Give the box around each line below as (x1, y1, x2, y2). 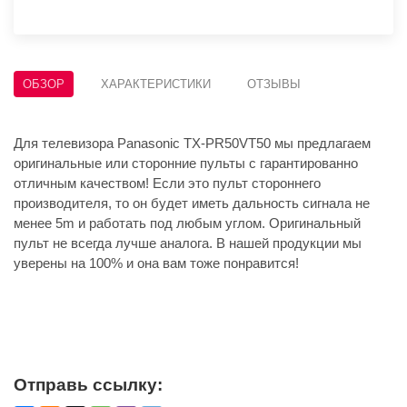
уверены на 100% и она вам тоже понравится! (14, 255, 299, 272)
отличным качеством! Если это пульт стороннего (14, 175, 321, 192)
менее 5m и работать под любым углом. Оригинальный (14, 215, 361, 232)
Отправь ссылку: (14, 375, 163, 395)
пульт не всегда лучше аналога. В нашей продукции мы (14, 235, 362, 252)
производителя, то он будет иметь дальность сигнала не (14, 195, 370, 212)
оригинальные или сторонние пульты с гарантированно (14, 155, 358, 172)
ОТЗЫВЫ (247, 77, 301, 92)
